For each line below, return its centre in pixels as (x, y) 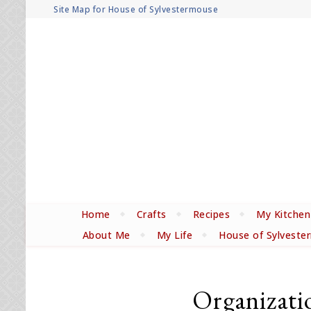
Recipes (211, 214)
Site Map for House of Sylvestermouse (136, 9)
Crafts (151, 214)
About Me (106, 235)
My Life (175, 235)
